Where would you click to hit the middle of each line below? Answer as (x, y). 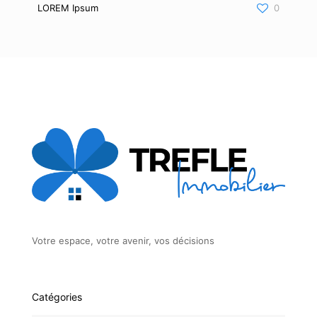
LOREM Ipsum (68, 8)
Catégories (57, 296)
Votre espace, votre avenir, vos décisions (123, 240)
